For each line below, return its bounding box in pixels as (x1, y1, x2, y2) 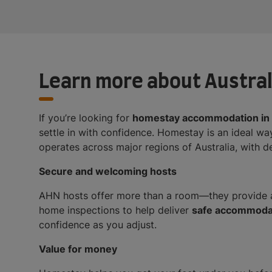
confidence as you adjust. (39, 219, 157, 231)
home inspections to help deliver (39, 204, 192, 217)
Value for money (39, 243, 117, 256)
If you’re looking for (39, 112, 132, 124)
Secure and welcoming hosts (39, 165, 177, 178)
